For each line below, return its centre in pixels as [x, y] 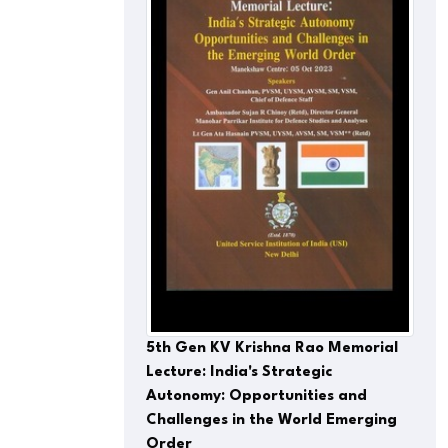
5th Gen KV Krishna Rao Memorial [272, 349]
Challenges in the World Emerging [271, 421]
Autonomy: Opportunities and [256, 397]
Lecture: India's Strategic [239, 373]
